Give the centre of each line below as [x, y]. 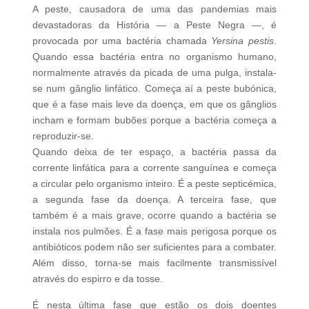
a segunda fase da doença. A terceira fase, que [154, 199]
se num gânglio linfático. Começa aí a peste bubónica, [154, 88]
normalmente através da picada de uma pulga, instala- [154, 72]
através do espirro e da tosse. [97, 278]
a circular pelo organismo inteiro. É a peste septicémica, [154, 183]
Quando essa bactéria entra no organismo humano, [154, 56]
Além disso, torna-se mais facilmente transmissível [154, 262]
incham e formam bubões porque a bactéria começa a [154, 120]
